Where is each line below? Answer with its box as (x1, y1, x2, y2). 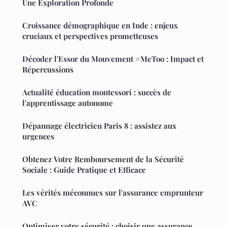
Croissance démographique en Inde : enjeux (22, 20, 178, 30)
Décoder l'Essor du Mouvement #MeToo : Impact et (22, 53, 204, 64)
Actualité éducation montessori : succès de (22, 87, 171, 97)
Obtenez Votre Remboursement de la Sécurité (22, 154, 184, 164)
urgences (22, 131, 54, 141)
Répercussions (22, 64, 73, 74)
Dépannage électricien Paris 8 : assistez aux (22, 120, 176, 131)
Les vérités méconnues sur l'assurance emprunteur (22, 187, 203, 198)
